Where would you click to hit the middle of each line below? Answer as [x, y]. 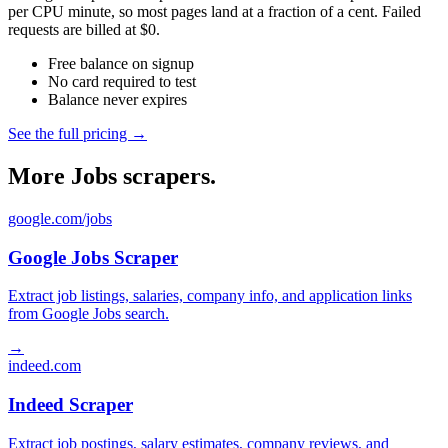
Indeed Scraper [70, 405]
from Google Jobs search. [88, 314]
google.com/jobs [60, 218]
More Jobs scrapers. [112, 175]
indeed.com [44, 366]
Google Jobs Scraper [93, 257]
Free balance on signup [121, 64]
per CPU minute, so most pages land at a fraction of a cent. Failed [214, 12]
